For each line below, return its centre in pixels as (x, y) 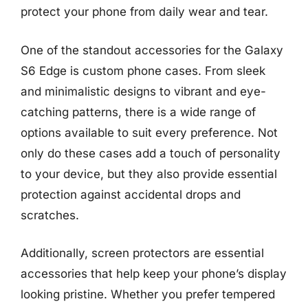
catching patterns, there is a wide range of (138, 112)
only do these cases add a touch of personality (151, 153)
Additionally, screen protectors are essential (142, 253)
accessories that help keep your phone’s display (154, 274)
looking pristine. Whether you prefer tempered (148, 294)
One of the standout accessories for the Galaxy (152, 50)
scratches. (50, 215)
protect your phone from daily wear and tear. (144, 12)
